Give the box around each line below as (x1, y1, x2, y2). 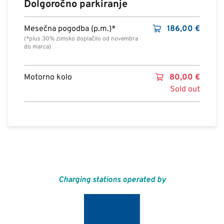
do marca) (24, 43, 51, 51)
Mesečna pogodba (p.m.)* (24, 24, 116, 34)
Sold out (170, 84, 200, 94)
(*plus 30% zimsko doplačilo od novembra (24, 35, 138, 43)
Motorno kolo (24, 72, 72, 82)
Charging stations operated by (58, 175, 166, 185)
